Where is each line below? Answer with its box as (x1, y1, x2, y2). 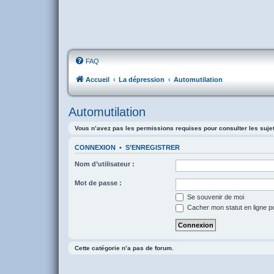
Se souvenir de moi (185, 193, 244, 201)
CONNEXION (75, 144, 116, 152)
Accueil (86, 76, 109, 84)
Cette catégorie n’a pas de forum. (75, 244, 174, 251)
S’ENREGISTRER (125, 144, 180, 152)
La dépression (119, 76, 165, 84)
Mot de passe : (75, 179, 122, 187)
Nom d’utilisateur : (75, 160, 135, 168)
